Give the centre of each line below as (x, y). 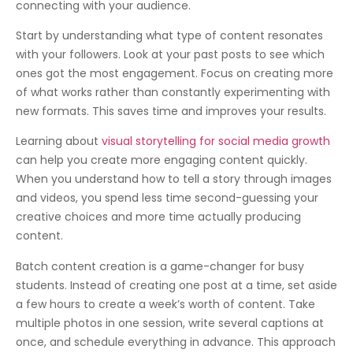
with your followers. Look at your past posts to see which (170, 55)
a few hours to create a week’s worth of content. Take (165, 304)
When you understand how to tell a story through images (174, 179)
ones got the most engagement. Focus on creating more (175, 74)
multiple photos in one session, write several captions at (170, 323)
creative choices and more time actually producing (158, 217)
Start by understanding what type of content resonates (169, 36)
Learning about (59, 141)
